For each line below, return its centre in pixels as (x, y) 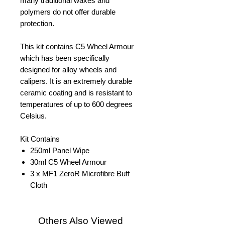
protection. (37, 24)
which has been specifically (65, 58)
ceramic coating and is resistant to (76, 93)
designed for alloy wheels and (68, 70)
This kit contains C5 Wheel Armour (77, 47)
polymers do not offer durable (68, 12)
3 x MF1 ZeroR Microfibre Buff (80, 174)
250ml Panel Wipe (60, 151)
